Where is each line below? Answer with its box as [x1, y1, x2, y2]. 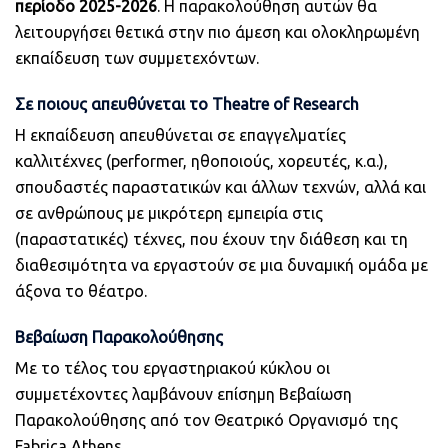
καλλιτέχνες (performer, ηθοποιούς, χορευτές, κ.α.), [15, 151, 388, 170]
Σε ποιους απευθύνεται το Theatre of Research [15, 94, 359, 113]
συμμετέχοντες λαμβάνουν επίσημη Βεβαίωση [15, 384, 352, 403]
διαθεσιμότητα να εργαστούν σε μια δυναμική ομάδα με [15, 255, 428, 274]
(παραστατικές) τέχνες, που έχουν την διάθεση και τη [15, 229, 408, 248]
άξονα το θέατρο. [15, 281, 147, 300]
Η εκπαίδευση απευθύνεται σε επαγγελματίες [15, 125, 346, 144]
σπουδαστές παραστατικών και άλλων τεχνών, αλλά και [15, 177, 426, 196]
